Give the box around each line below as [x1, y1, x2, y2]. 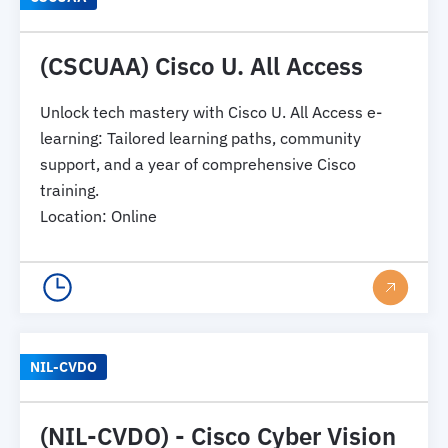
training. [40, 179, 99, 200]
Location [40, 205, 102, 226]
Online [111, 205, 157, 226]
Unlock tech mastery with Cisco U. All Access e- [40, 101, 382, 122]
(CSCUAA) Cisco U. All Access [40, 49, 363, 82]
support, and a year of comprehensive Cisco [40, 153, 356, 174]
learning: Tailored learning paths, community [40, 127, 361, 148]
